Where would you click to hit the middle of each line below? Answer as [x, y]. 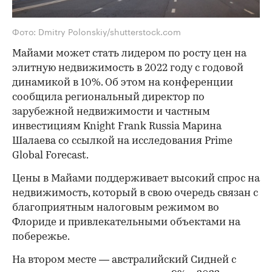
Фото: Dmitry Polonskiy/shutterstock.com [97, 31]
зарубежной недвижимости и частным [111, 112]
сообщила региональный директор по [108, 97]
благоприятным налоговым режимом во [116, 208]
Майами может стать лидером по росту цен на [129, 53]
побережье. [41, 237]
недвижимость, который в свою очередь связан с [135, 193]
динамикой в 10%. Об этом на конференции [123, 83]
